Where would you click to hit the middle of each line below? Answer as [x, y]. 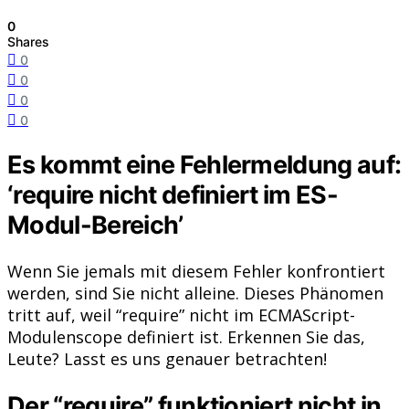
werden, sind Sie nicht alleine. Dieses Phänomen [195, 294]
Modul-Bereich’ [95, 225]
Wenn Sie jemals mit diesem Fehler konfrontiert [196, 272]
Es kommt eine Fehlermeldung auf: [204, 164]
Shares [28, 41]
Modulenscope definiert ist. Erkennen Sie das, [186, 337]
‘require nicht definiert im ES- [173, 194]
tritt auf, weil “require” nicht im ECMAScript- [181, 315]
